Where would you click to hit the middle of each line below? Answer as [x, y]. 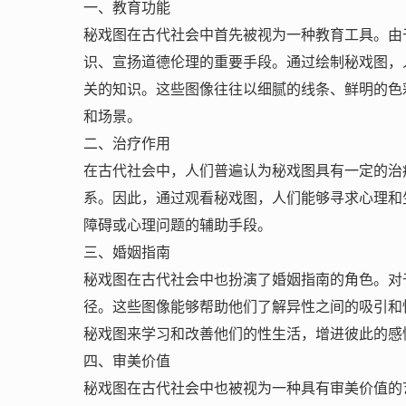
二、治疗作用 [127, 144]
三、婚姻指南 [127, 252]
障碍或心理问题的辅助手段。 [178, 225]
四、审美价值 [127, 361]
